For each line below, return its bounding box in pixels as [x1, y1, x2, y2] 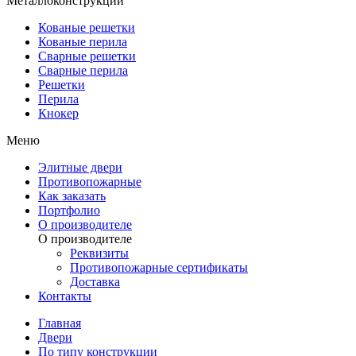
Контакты [38, 289, 91, 304]
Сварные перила [38, 64, 128, 78]
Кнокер [38, 106, 79, 121]
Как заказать [38, 189, 106, 203]
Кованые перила [38, 35, 127, 49]
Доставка [70, 275, 120, 289]
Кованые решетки [38, 21, 135, 35]
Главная [38, 316, 81, 331]
